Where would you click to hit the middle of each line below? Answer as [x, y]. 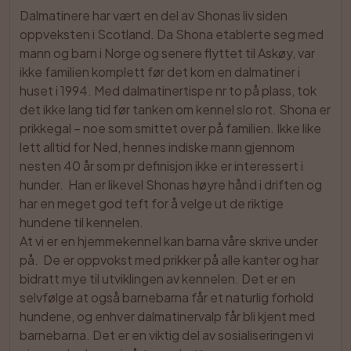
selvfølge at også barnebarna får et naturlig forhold [166, 297]
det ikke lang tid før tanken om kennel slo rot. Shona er [175, 109]
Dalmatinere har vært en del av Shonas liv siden [154, 15]
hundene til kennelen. [81, 222]
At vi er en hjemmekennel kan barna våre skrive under [169, 241]
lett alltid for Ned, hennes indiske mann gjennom [157, 147]
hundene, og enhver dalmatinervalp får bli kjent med [167, 316]
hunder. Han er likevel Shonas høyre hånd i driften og [171, 185]
